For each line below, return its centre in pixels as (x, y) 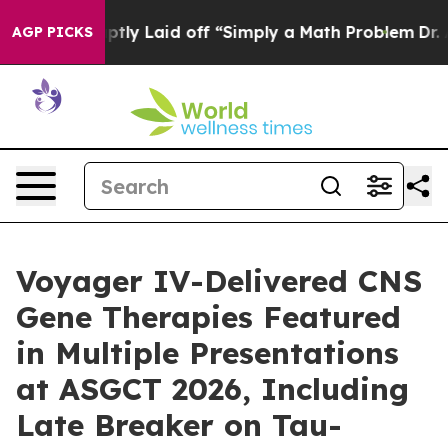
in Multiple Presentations (207, 353)
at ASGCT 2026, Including (212, 389)
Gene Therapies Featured (208, 317)
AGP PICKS (52, 32)
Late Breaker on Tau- (179, 425)
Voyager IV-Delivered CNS (219, 281)
